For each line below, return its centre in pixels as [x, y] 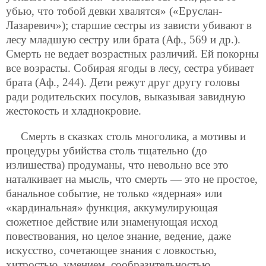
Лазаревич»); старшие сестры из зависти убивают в [129, 26]
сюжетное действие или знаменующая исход [112, 222]
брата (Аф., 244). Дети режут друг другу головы [123, 83]
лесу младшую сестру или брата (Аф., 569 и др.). [123, 40]
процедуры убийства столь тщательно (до [107, 151]
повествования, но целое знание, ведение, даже [118, 236]
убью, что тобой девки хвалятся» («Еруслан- [114, 11]
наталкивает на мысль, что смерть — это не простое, [132, 179]
